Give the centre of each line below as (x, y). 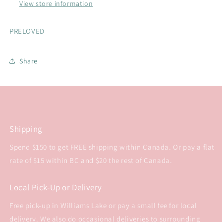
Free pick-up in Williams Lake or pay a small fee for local (103, 206)
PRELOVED (27, 31)
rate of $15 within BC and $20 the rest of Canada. (91, 161)
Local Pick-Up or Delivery (56, 188)
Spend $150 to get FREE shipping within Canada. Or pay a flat (112, 147)
